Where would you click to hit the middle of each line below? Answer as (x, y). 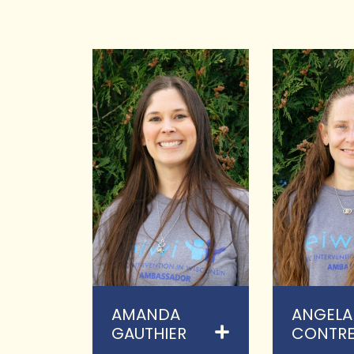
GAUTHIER (149, 334)
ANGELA (322, 315)
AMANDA (146, 315)
